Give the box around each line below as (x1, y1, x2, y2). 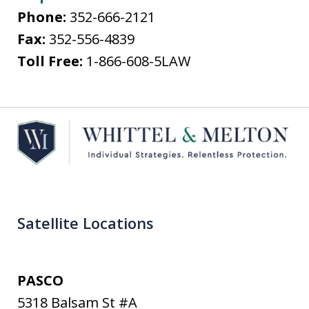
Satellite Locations (17, 212, 154, 234)
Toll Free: (17, 52, 86, 71)
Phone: (17, 8, 70, 27)
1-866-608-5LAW (86, 52, 190, 71)
